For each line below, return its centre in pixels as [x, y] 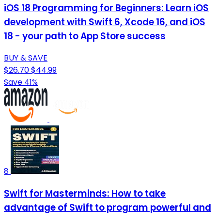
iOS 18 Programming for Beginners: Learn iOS [106, 8]
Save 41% [21, 82]
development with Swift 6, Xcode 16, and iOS [105, 22]
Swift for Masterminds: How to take [85, 194]
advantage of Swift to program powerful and [108, 208]
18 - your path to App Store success [85, 36]
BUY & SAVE [26, 58]
